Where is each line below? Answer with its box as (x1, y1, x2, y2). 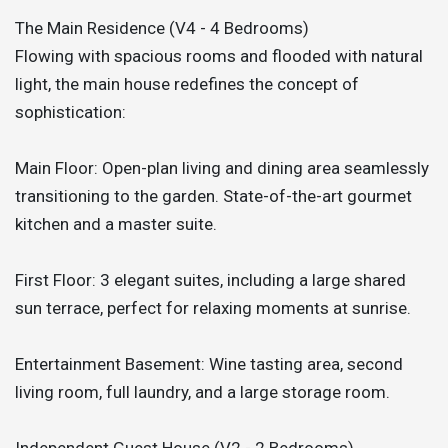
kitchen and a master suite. (15, 213, 217, 234)
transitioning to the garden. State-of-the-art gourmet (15, 185, 412, 206)
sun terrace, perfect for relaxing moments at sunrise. (15, 297, 411, 318)
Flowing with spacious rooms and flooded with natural (15, 45, 423, 66)
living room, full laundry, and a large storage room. (15, 381, 390, 402)
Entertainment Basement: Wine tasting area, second (15, 353, 403, 374)
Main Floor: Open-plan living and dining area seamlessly (15, 157, 429, 178)
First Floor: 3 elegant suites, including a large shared (15, 269, 406, 290)
